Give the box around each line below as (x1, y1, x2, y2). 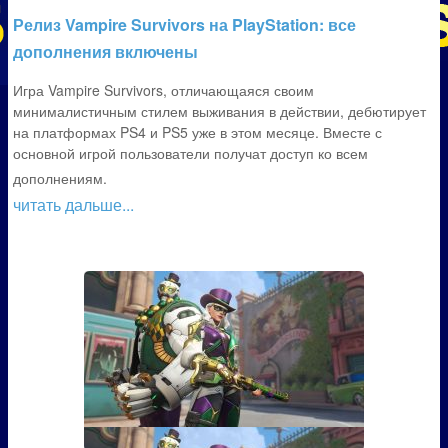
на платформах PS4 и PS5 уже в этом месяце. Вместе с (13, 122, 382, 142)
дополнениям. (13, 168, 107, 188)
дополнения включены (13, 40, 198, 63)
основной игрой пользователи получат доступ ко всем (13, 143, 368, 163)
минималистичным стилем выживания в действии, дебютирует (13, 101, 426, 121)
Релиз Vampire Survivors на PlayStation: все (13, 13, 356, 36)
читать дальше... (13, 193, 134, 216)
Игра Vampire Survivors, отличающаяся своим (13, 80, 314, 100)
